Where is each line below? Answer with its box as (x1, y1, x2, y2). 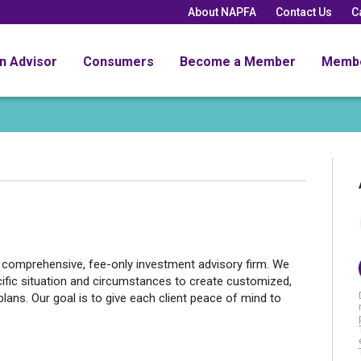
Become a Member (180, 53, 296, 69)
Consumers (83, 53, 154, 69)
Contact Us (276, 5, 332, 19)
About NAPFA (188, 5, 256, 19)
